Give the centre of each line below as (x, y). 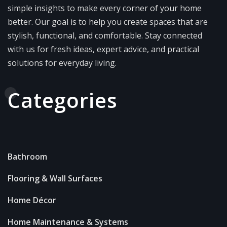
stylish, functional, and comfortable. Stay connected (105, 35)
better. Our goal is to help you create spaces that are (108, 22)
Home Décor (32, 200)
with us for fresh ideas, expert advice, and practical (103, 49)
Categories (63, 100)
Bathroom (27, 156)
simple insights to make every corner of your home (105, 8)
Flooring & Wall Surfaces (55, 178)
